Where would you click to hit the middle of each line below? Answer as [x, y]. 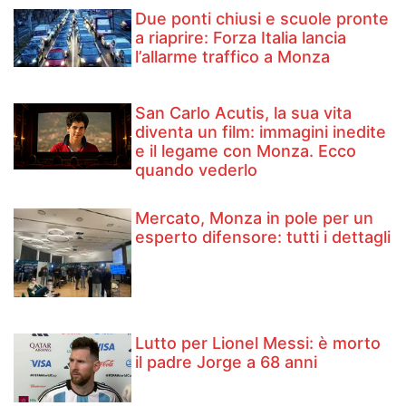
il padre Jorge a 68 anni [227, 362]
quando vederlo [197, 170]
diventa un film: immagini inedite [261, 132]
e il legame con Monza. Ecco [246, 151]
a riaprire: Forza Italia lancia [241, 37]
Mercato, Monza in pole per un [255, 218]
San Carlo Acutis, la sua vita [244, 113]
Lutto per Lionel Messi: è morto [258, 343]
